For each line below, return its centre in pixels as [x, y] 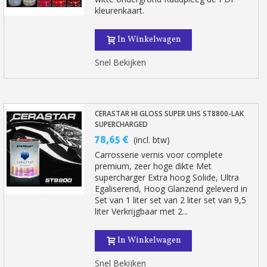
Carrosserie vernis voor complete [159, 155]
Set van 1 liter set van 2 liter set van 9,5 [171, 200]
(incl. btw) [152, 140]
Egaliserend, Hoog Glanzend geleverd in [171, 189]
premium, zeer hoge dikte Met [153, 166]
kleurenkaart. [120, 10]
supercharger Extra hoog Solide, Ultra [167, 177]
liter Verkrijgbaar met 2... [142, 211]
